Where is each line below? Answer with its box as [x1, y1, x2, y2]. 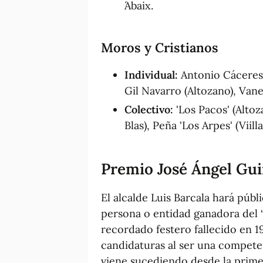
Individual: [124, 68, 178, 82]
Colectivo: [124, 102, 173, 116]
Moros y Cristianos [101, 39, 218, 56]
